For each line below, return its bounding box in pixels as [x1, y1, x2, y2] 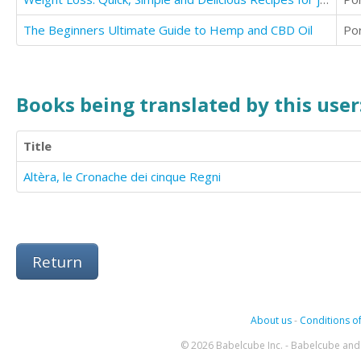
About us [250, 313, 292, 327]
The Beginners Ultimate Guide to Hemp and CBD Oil [23, 21, 313, 38]
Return [32, 251, 82, 272]
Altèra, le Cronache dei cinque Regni [23, 168, 221, 185]
